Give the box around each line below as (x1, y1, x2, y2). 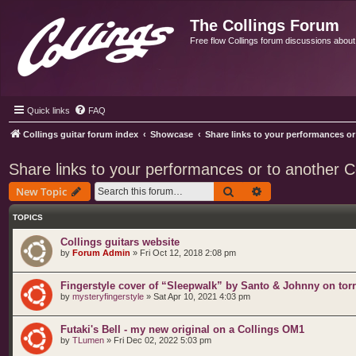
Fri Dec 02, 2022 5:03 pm (114, 335, 211, 345)
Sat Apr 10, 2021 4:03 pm (153, 292, 250, 301)
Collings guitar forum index (23, 130, 138, 139)
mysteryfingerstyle (72, 292, 144, 301)
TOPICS (13, 213, 43, 222)
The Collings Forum (190, 17, 339, 34)
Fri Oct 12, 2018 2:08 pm (140, 248, 236, 257)
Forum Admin (72, 248, 130, 257)
